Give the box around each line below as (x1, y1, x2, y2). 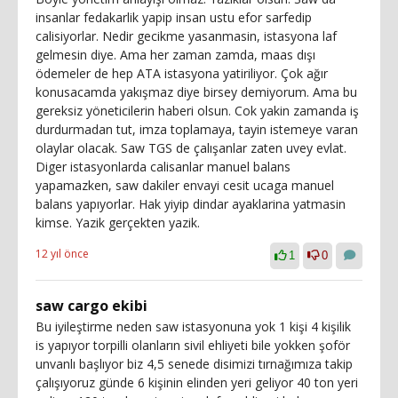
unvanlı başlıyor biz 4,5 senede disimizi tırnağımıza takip (36, 355, 353, 372)
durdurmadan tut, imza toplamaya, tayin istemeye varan (36, 121, 358, 138)
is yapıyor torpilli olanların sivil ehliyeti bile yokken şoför (36, 337, 350, 354)
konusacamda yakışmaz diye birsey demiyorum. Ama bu (36, 84, 357, 100)
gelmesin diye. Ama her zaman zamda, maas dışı (36, 46, 315, 63)
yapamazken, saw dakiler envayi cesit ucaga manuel (36, 177, 334, 194)
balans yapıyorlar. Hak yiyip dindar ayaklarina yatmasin (36, 195, 346, 212)
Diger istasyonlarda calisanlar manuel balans (36, 158, 291, 175)
